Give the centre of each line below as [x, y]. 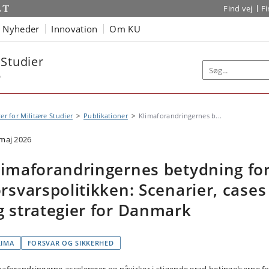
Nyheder [21, 29]
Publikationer [106, 116]
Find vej [238, 8]
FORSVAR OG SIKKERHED [71, 243]
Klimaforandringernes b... [180, 116]
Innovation [74, 29]
